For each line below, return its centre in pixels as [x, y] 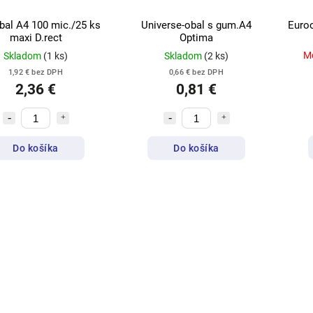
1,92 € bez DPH [36, 73]
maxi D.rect [36, 38]
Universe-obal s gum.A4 [196, 26]
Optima [196, 38]
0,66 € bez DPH [196, 73]
